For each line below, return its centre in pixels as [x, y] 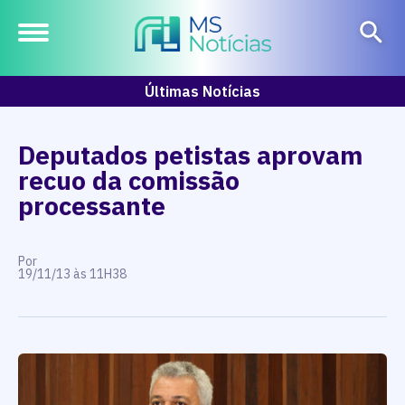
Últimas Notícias [202, 91]
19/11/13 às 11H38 [72, 274]
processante [92, 206]
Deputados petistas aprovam [190, 155]
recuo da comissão [129, 180]
